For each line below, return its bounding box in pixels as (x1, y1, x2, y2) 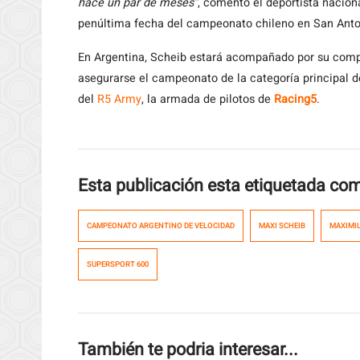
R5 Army (97, 91, 141, 108)
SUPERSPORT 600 (87, 259, 149, 270)
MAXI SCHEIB (259, 220, 305, 231)
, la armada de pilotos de (141, 91, 274, 108)
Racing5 (274, 91, 317, 108)
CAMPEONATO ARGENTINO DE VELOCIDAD (87, 220, 235, 231)
